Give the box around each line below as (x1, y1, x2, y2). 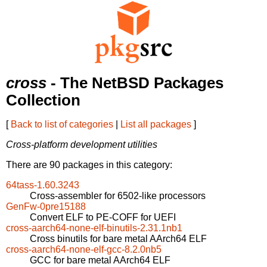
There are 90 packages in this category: (6, 160, 172, 170)
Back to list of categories (11, 119, 113, 130)
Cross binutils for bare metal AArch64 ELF (30, 234, 207, 244)
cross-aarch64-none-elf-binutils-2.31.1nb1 (6, 223, 182, 234)
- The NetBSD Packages (46, 74, 223, 92)
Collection (6, 92, 80, 109)
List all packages (120, 119, 191, 130)
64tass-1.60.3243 (6, 180, 79, 191)
